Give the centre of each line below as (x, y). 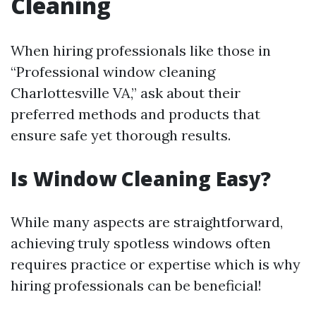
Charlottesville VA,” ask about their (126, 93)
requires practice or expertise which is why (156, 264)
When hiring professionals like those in (141, 50)
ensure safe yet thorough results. (121, 135)
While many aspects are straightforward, (147, 222)
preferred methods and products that (135, 114)
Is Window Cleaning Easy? (141, 178)
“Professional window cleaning (113, 72)
